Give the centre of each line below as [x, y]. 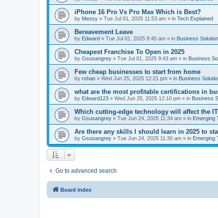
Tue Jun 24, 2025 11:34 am [149, 118]
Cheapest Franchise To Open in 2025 [129, 52]
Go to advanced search [86, 171]
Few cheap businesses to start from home [137, 72]
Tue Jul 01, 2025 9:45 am [136, 38]
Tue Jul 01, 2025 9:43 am [147, 58]
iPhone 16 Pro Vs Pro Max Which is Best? [138, 12]
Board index [76, 190]
